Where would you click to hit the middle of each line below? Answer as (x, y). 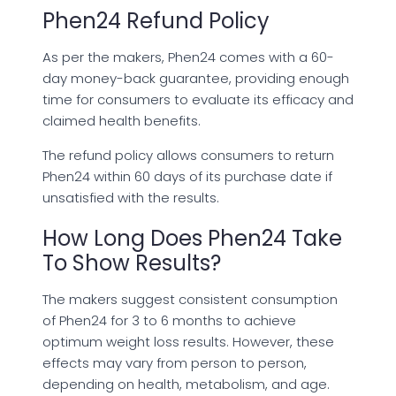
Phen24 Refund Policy (156, 21)
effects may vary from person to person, (175, 363)
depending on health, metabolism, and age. (186, 385)
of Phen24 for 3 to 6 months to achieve (169, 321)
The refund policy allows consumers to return (188, 156)
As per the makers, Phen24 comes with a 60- (188, 57)
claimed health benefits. (122, 121)
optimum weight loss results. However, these (188, 342)
